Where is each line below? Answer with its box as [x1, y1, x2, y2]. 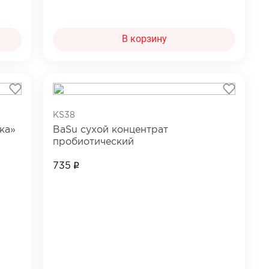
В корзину [121, 33, 167, 45]
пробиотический [53, 137, 134, 147]
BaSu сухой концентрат [53, 125, 169, 134]
